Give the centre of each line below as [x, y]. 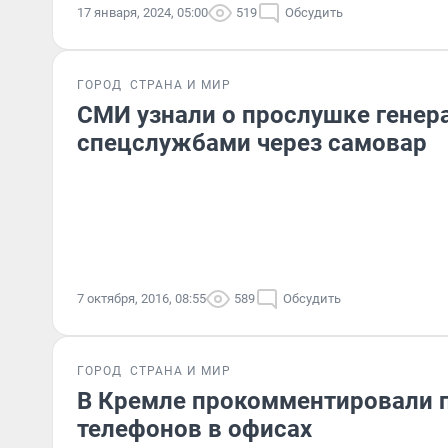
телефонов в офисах [194, 429]
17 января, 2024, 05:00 [142, 12]
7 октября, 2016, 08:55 [141, 298]
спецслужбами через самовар [252, 143]
